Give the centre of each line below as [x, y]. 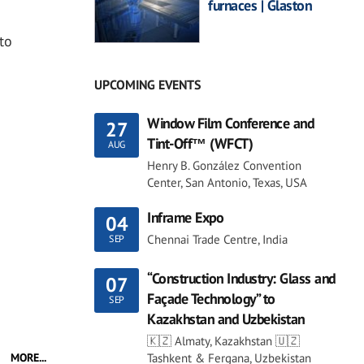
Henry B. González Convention [224, 165]
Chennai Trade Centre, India [217, 239]
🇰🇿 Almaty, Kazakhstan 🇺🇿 [223, 340]
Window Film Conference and [230, 123]
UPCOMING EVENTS [147, 84]
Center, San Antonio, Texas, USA [227, 182]
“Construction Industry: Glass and [241, 278]
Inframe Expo [185, 217]
